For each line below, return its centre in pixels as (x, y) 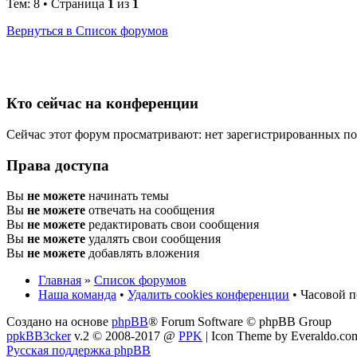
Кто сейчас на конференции (102, 104)
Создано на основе (59, 322)
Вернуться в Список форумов (87, 31)
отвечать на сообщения (150, 210)
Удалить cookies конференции (208, 295)
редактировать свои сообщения (172, 225)
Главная (60, 280)
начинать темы (127, 196)
